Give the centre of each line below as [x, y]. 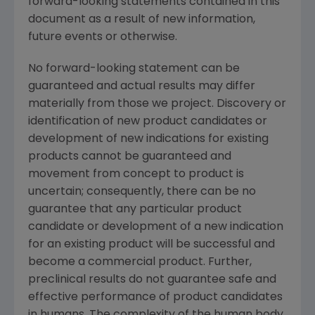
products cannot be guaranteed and [130, 157]
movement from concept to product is [136, 175]
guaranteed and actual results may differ [142, 87]
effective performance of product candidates [155, 298]
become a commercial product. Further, [140, 263]
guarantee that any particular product [135, 210]
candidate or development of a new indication [156, 227]
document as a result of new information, [142, 20]
